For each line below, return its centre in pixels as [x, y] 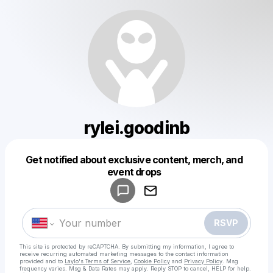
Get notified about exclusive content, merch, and [134, 160]
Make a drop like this [141, 182]
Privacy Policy [203, 261]
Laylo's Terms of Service [97, 261]
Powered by [117, 167]
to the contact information [193, 254]
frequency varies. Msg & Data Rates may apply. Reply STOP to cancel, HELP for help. [135, 268]
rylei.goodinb [136, 128]
